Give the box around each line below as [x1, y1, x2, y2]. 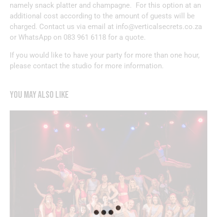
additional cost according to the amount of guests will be [10, 11, 195, 20]
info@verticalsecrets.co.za [116, 22, 202, 31]
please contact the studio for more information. [10, 61, 164, 70]
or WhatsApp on [10, 32, 63, 42]
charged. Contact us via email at [10, 22, 116, 31]
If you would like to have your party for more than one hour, [10, 50, 200, 60]
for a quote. [106, 32, 148, 42]
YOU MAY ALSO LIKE [10, 89, 69, 101]
